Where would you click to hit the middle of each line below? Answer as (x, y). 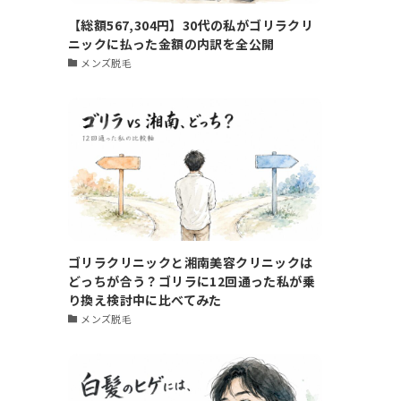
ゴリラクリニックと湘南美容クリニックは (191, 262)
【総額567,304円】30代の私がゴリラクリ (191, 25)
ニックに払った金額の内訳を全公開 (171, 43)
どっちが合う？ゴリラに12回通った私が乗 (192, 281)
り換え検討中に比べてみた (145, 299)
